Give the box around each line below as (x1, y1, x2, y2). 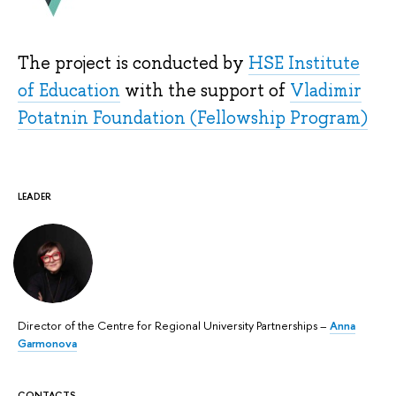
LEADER (18, 188, 51, 203)
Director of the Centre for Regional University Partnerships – (18, 316, 330, 333)
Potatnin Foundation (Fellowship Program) (18, 105, 368, 129)
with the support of (120, 78, 290, 102)
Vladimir (290, 78, 362, 102)
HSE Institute (248, 50, 360, 74)
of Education (18, 78, 120, 102)
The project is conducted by (18, 50, 248, 74)
